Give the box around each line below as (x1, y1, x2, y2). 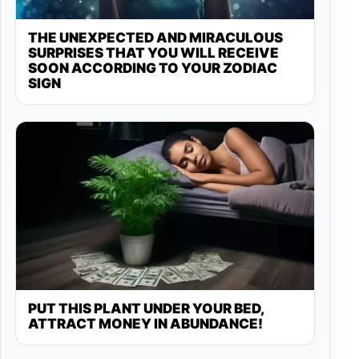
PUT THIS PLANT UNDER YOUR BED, (28, 300, 264, 317)
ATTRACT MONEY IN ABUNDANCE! (28, 315, 263, 332)
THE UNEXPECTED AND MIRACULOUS (28, 30, 283, 46)
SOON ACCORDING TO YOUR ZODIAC (28, 60, 277, 77)
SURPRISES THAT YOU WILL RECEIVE (28, 45, 279, 62)
